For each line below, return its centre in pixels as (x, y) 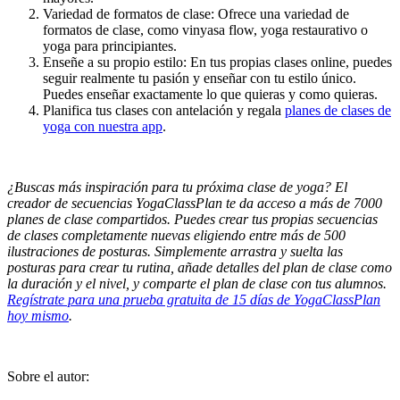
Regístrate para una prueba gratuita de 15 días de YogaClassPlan (194, 299)
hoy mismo (38, 315)
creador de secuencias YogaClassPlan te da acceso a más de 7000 (195, 203)
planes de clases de (338, 110)
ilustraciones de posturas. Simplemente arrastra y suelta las (175, 251)
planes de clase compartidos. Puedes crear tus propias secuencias (192, 219)
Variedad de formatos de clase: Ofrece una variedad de (196, 13)
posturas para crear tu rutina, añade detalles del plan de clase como (200, 267)
